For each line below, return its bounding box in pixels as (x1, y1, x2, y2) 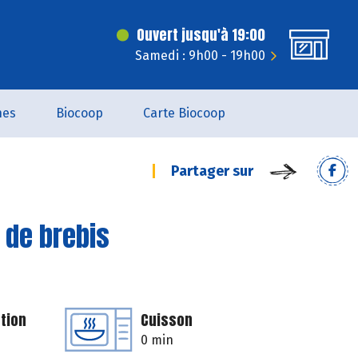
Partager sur (171, 162, 253, 180)
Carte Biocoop (142, 105, 225, 121)
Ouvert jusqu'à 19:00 (137, 24, 265, 46)
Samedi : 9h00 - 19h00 (135, 48, 265, 63)
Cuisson (141, 309, 193, 331)
